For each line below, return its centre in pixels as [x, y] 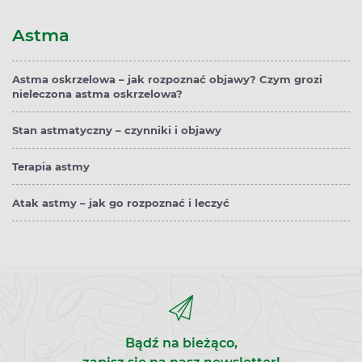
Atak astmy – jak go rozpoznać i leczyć [121, 203]
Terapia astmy [51, 167]
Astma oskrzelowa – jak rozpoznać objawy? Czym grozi [167, 80]
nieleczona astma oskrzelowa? [97, 94]
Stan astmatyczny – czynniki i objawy [117, 130]
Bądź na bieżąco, [181, 343]
